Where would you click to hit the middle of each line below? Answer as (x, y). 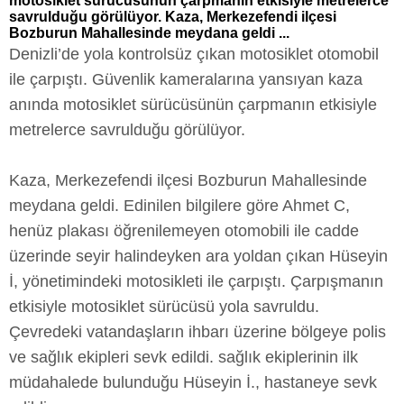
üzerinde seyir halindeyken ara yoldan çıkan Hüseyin (198, 256)
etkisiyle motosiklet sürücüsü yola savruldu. (164, 306)
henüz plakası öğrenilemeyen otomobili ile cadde (184, 230)
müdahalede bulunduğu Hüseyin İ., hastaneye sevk (193, 382)
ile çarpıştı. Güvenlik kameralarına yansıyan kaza (186, 79)
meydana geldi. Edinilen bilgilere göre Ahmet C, (179, 205)
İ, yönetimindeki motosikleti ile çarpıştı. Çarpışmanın (196, 281)
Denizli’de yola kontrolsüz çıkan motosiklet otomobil (194, 54)
